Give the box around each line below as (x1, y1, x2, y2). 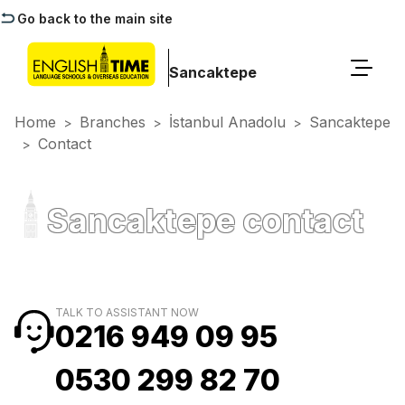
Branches (80, 113, 146, 131)
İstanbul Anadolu (169, 113, 286, 131)
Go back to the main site (17, 11, 173, 26)
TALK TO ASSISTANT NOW (55, 305, 199, 319)
